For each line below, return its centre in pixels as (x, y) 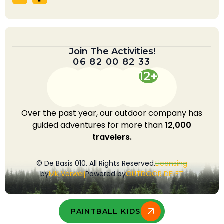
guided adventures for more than (99, 125)
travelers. (112, 137)
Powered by (106, 174)
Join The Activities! (112, 52)
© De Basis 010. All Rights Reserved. (96, 164)
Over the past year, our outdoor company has (112, 113)
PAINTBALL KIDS (106, 211)
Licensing (171, 164)
